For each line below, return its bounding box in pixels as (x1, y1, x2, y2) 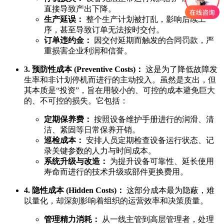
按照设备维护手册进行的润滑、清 (92, 115, 214, 124)
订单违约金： (44, 36, 92, 45)
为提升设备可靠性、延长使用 (108, 157, 214, 166)
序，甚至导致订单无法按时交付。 (44, 25, 164, 34)
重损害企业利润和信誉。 (44, 46, 132, 55)
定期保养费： (44, 115, 92, 124)
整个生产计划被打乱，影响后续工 (84, 15, 206, 24)
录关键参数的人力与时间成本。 (44, 146, 156, 155)
